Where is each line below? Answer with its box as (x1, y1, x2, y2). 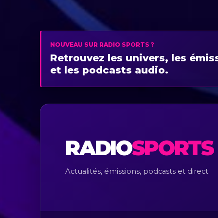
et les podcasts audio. (50, 64, 168, 76)
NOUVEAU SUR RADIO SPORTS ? (50, 41, 154, 49)
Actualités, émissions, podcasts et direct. (65, 167, 210, 176)
